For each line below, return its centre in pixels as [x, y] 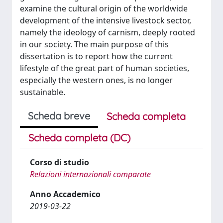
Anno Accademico [65, 194]
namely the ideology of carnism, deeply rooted [108, 32]
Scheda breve [59, 116]
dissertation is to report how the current [96, 56]
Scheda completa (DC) [79, 138]
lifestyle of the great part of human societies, [105, 68]
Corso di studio [59, 162]
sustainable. [43, 92]
